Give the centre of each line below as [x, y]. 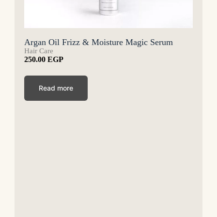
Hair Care [39, 51]
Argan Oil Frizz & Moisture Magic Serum [99, 42]
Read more [56, 88]
